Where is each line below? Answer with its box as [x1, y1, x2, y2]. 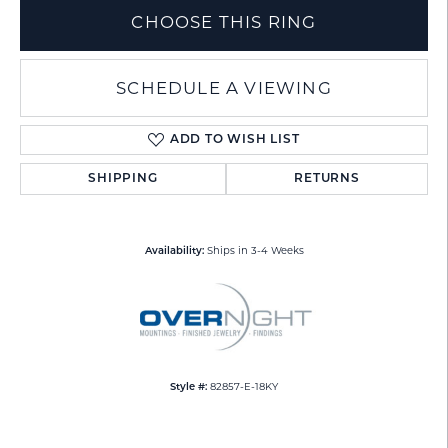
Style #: [170, 383, 207, 393]
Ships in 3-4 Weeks [206, 244, 304, 257]
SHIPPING [88, 173, 158, 186]
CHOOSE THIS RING [131, 12, 317, 33]
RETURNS [294, 173, 360, 186]
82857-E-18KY [210, 380, 278, 393]
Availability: [144, 247, 204, 257]
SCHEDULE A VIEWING [116, 78, 332, 99]
